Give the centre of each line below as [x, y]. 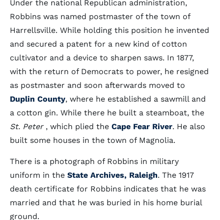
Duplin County [38, 99]
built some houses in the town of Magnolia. [93, 140]
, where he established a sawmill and [136, 99]
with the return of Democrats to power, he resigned [109, 71]
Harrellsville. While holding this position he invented [110, 30]
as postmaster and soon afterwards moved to [97, 85]
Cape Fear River [142, 126]
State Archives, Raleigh [112, 175]
